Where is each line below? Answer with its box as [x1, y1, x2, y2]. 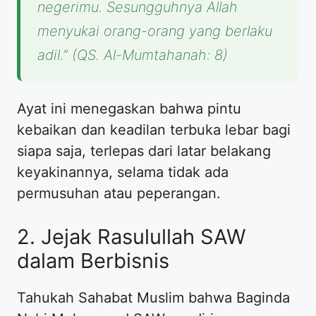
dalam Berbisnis [17, 248, 169, 273]
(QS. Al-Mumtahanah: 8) [68, 46, 228, 63]
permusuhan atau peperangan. [17, 184, 221, 202]
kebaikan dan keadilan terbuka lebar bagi [17, 121, 291, 138]
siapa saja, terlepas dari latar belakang [17, 142, 271, 159]
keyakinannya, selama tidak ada [17, 163, 229, 181]
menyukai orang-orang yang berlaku [37, 22, 272, 39]
